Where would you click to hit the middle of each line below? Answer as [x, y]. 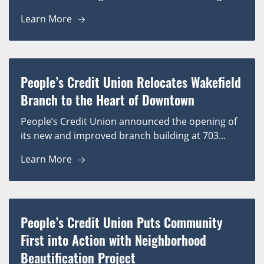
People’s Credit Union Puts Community [122, 222]
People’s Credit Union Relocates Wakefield [131, 82]
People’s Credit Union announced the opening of [129, 122]
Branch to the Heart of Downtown [108, 100]
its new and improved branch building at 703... [123, 136]
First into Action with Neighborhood [113, 240]
